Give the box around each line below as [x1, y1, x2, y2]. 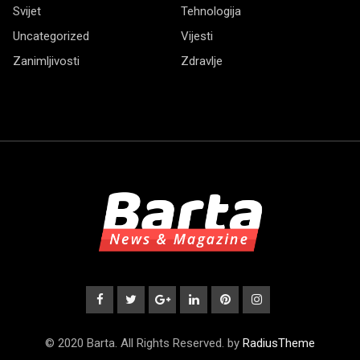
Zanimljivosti [13, 53, 80, 68]
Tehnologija [181, 3, 241, 18]
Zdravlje [181, 53, 223, 68]
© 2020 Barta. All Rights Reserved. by [45, 335, 243, 350]
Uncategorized [13, 28, 89, 43]
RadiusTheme [243, 335, 315, 350]
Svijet [13, 3, 41, 18]
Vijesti [181, 28, 213, 43]
